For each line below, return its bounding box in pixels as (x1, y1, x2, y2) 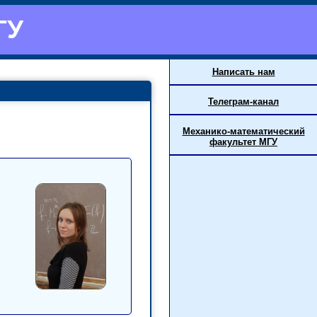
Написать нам (212, 67, 275, 78)
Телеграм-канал (208, 96, 279, 108)
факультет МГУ (209, 137, 277, 148)
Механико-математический (182, 126, 305, 137)
